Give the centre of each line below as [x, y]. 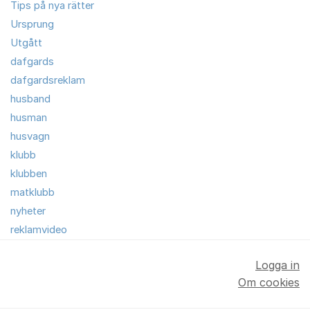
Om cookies [269, 282]
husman [29, 117]
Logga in [277, 265]
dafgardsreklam [48, 80]
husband [30, 99]
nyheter [28, 211]
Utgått [26, 43]
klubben [29, 173]
